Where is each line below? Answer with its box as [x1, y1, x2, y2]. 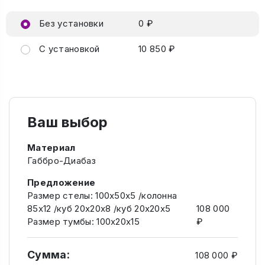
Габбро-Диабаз [27, 155, 96, 167]
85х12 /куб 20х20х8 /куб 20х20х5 [27, 203, 171, 215]
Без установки [36, 18, 104, 30]
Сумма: [27, 248, 70, 261]
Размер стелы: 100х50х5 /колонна [27, 190, 177, 202]
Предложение [27, 177, 96, 189]
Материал [27, 142, 76, 154]
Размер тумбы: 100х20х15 [27, 216, 140, 228]
